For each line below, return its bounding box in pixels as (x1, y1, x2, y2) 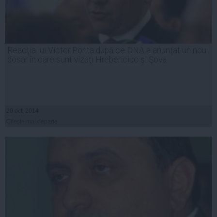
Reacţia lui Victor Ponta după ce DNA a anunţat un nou (7, 46, 206, 56)
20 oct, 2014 (6, 108, 39, 115)
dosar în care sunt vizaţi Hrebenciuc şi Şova (7, 55, 167, 65)
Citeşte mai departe (6, 118, 58, 125)
